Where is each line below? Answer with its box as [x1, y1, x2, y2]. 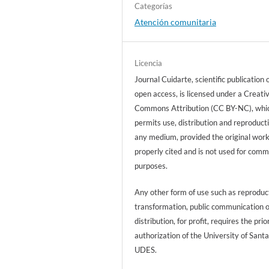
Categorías [134, 1, 173, 11]
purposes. [134, 161, 168, 171]
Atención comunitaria [134, 17, 217, 27]
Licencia [134, 58, 163, 68]
